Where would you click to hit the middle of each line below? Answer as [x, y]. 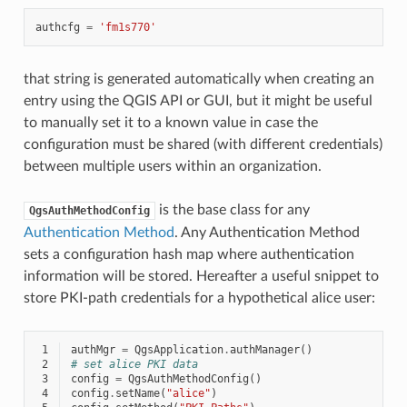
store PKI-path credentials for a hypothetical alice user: [199, 298]
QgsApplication [179, 349]
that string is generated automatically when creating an [199, 79]
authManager [264, 349]
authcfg [57, 27]
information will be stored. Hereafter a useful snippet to [201, 276]
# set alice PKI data [134, 364]
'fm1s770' [127, 27]
